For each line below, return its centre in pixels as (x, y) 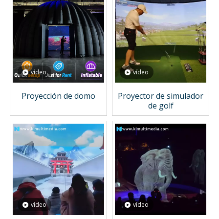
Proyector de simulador (161, 96)
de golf (161, 106)
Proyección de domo (58, 96)
